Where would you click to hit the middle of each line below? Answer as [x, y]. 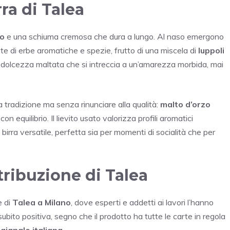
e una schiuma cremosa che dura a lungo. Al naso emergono [114, 36]
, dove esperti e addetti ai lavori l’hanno [142, 202]
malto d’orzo [185, 104]
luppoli [211, 50]
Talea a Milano [42, 202]
